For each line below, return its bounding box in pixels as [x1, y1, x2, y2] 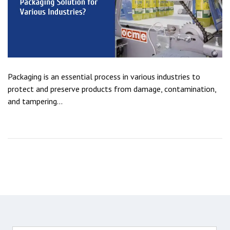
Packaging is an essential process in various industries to [8, 71, 200, 82]
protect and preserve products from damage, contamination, [8, 84, 216, 94]
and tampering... [8, 96, 63, 107]
